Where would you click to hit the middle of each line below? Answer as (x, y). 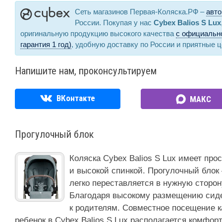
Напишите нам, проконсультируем (86, 71)
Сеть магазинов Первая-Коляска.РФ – (140, 12)
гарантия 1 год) (46, 45)
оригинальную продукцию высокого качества (98, 34)
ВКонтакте (75, 98)
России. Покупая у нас (114, 23)
